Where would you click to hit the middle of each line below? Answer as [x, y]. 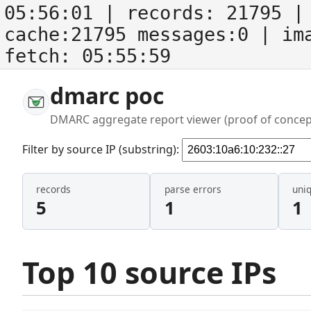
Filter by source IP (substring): [102, 149]
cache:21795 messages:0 [132, 34]
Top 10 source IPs [149, 272]
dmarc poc [107, 95]
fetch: [43, 56]
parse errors [193, 190]
